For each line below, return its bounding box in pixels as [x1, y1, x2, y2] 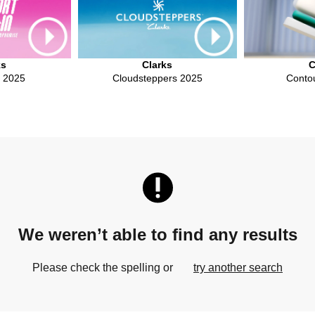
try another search [193, 262, 283, 274]
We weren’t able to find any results [18, 225, 297, 245]
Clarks [142, 59, 173, 71]
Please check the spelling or [32, 262, 176, 274]
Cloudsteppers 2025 [112, 72, 202, 84]
